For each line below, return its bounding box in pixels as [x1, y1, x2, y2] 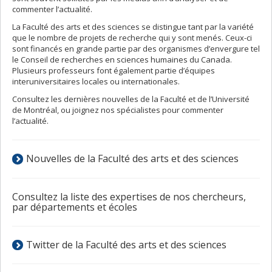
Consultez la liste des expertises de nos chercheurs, [12, 189, 246, 203]
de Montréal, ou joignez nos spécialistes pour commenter [12, 104, 223, 115]
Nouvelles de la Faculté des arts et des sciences [26, 151, 239, 165]
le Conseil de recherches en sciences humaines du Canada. [12, 53, 232, 65]
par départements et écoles [12, 200, 137, 214]
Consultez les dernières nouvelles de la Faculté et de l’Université [12, 93, 250, 104]
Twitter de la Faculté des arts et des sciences [26, 237, 227, 251]
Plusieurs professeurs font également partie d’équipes [12, 64, 215, 76]
